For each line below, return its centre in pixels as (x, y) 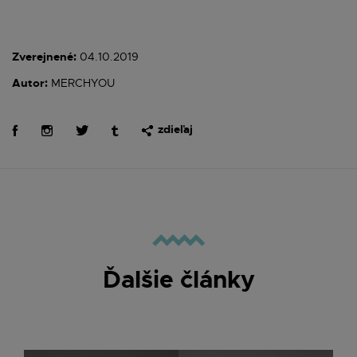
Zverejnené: (44, 56)
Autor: (30, 82)
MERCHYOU (81, 82)
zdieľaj (175, 129)
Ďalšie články (178, 279)
